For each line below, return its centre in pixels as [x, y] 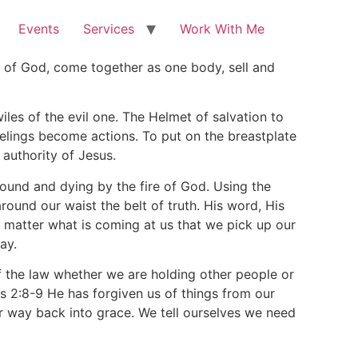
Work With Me [222, 29]
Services [109, 29]
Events [39, 29]
